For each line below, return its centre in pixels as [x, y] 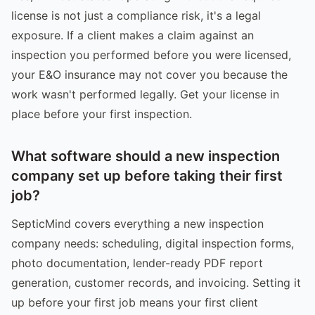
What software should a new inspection [146, 156]
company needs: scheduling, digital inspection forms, [153, 243]
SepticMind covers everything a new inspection [137, 223]
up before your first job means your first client [135, 302]
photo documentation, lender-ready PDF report [137, 263]
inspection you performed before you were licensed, [151, 54]
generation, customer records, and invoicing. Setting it [156, 282]
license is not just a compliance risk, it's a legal [136, 15]
